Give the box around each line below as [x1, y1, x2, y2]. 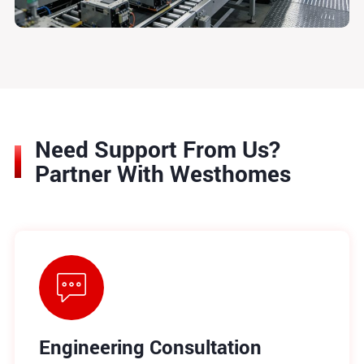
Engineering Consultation [38, 333, 262, 360]
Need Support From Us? [34, 133, 280, 164]
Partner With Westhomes [34, 158, 291, 188]
